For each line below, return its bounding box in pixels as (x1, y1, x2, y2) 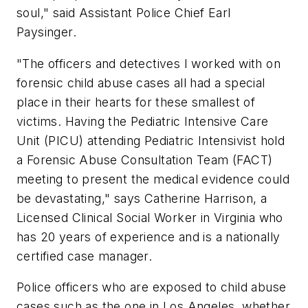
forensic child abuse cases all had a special (16, 75, 265, 90)
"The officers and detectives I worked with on (16, 56, 280, 71)
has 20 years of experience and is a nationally (16, 229, 280, 244)
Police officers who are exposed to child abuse (16, 280, 287, 295)
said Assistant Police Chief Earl (49, 5, 231, 21)
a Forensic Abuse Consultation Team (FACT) (16, 152, 273, 167)
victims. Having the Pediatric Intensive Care (16, 113, 269, 129)
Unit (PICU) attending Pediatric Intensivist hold (16, 133, 285, 148)
